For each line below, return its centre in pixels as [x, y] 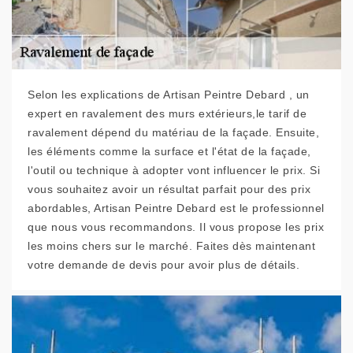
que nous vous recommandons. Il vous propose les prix [176, 227]
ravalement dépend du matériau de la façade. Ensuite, [173, 132]
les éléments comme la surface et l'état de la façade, [169, 151]
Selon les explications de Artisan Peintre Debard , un [169, 95]
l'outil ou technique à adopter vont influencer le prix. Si [174, 170]
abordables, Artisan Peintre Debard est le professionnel [176, 208]
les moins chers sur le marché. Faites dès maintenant [171, 246]
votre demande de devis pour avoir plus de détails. [163, 265]
